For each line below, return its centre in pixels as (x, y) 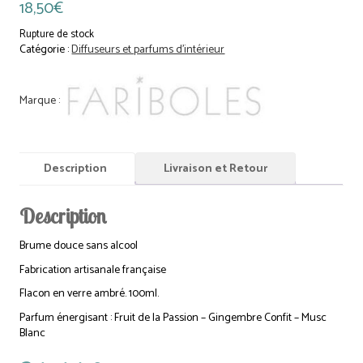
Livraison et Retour (216, 169)
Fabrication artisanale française (93, 270)
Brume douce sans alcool (79, 246)
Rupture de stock (57, 35)
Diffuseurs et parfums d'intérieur (148, 50)
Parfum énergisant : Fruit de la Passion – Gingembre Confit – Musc (173, 318)
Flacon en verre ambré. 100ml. (90, 294)
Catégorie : (46, 50)
